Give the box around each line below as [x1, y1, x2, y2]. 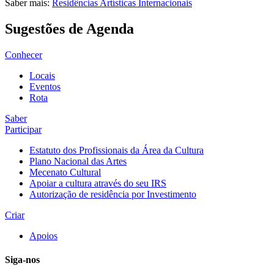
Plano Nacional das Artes [29, 155, 127, 166]
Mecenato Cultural [29, 166, 101, 177]
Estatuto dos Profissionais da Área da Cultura [29, 144, 204, 155]
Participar [5, 124, 42, 135]
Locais [29, 70, 55, 81]
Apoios [29, 230, 57, 241]
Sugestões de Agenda [5, 20, 134, 37]
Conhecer [5, 49, 42, 60]
